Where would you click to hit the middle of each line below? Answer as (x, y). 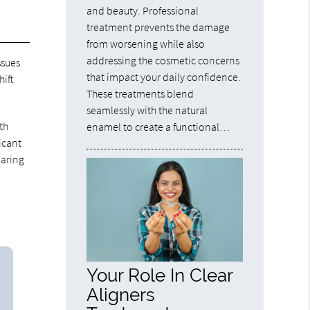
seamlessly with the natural (147, 110)
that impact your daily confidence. (164, 76)
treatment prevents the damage (158, 27)
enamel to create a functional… (158, 126)
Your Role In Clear (160, 275)
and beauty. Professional (143, 10)
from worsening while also (146, 43)
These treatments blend (140, 93)
